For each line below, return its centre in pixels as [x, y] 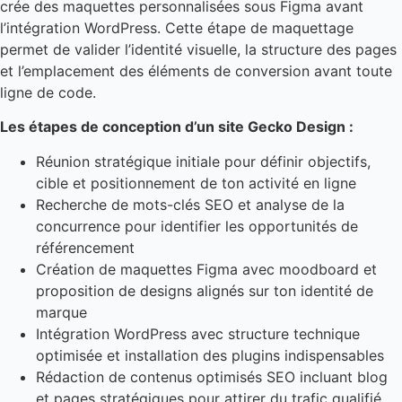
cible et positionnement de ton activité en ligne [196, 183]
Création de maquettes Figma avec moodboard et [206, 269]
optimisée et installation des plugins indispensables [210, 355]
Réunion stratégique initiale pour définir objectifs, [203, 161]
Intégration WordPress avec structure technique [198, 333]
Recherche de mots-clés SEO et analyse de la [190, 204]
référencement [85, 247]
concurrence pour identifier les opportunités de [197, 226]
